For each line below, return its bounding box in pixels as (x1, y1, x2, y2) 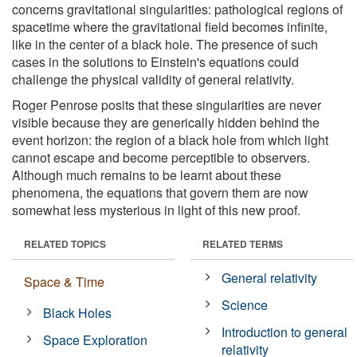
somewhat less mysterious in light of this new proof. (12, 200, 300, 219)
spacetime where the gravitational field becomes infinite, (12, 17, 328, 36)
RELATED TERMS (202, 236, 283, 251)
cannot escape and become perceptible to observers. (12, 147, 310, 167)
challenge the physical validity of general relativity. (12, 69, 294, 88)
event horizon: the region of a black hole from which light (12, 130, 328, 149)
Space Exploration (43, 330, 148, 349)
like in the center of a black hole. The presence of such (12, 34, 318, 53)
